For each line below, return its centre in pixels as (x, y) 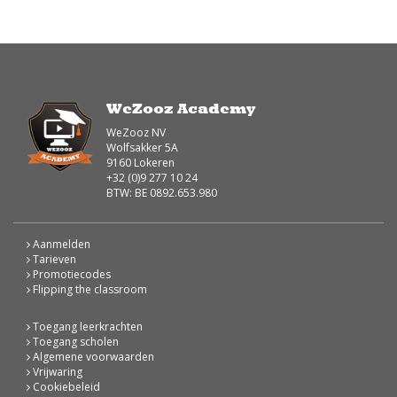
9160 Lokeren (140, 162)
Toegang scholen (74, 341)
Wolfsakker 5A (142, 147)
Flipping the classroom (89, 289)
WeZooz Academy (181, 108)
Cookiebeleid (65, 386)
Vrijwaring (56, 371)
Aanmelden (60, 244)
